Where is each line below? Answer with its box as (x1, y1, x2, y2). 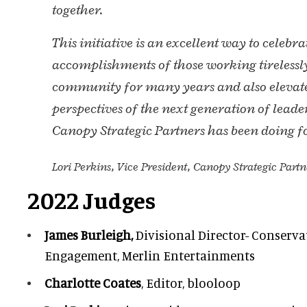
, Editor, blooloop (141, 275, 241, 291)
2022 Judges (27, 185, 156, 214)
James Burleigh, (45, 227, 136, 243)
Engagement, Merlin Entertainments (45, 247, 255, 264)
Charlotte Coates (45, 275, 141, 291)
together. (52, 1, 103, 19)
